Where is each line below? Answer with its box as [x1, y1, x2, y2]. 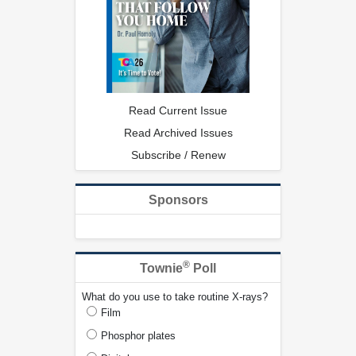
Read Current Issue [129, 103, 227, 117]
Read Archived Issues [123, 126, 233, 139]
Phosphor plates [101, 329, 176, 342]
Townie [140, 261, 183, 275]
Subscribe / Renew [130, 148, 226, 161]
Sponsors [148, 192, 208, 207]
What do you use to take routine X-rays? [82, 290, 268, 303]
